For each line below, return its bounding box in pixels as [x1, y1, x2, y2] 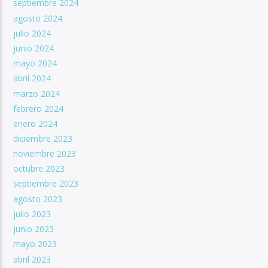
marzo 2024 [13, 87, 60, 99]
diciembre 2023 [13, 132, 73, 144]
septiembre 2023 [13, 178, 79, 190]
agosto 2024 [13, 12, 63, 24]
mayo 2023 [13, 238, 57, 250]
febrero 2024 [13, 102, 64, 114]
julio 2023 [13, 208, 51, 220]
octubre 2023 [13, 163, 65, 175]
